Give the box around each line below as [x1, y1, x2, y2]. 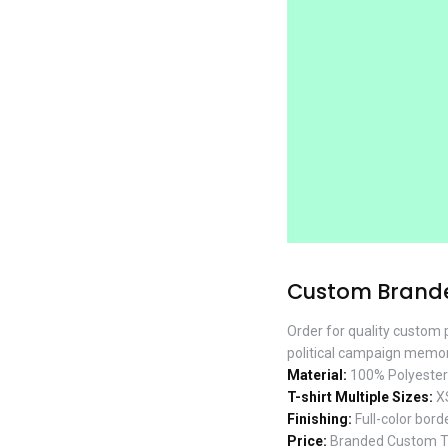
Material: [287, 366, 347, 383]
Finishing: [287, 410, 352, 427]
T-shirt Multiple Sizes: [287, 388, 433, 405]
